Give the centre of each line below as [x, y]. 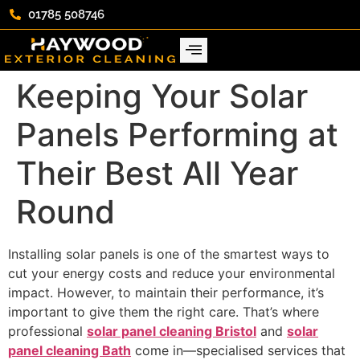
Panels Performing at [177, 135]
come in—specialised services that [238, 350]
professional [47, 331]
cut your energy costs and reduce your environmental [172, 273]
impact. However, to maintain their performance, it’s [166, 292]
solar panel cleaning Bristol [172, 331]
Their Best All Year [157, 173]
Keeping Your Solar [162, 96]
